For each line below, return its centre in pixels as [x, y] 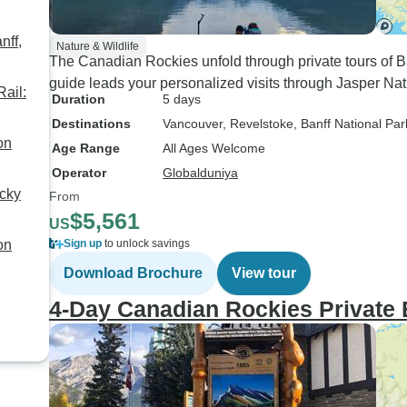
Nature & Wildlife [98, 46]
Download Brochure [133, 273]
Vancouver [193, 124]
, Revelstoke [258, 124]
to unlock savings [146, 243]
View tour [264, 273]
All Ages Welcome [214, 148]
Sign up [83, 243]
